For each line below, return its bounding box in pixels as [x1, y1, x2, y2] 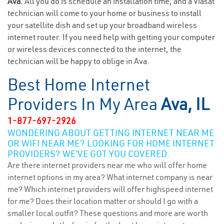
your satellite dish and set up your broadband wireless [7, 20, 197, 30]
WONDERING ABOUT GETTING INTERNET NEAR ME [7, 127, 214, 138]
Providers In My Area [7, 93, 161, 114]
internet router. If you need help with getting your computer [7, 32, 215, 42]
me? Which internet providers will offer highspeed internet [7, 184, 213, 194]
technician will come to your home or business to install [7, 8, 201, 18]
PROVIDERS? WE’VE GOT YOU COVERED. [7, 148, 169, 159]
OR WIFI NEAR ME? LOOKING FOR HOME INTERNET [7, 137, 214, 149]
